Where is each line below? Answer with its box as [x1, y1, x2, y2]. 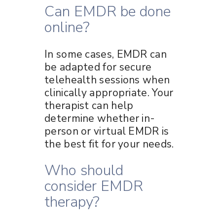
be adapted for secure [44, 60, 152, 74]
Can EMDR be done [44, 1, 171, 22]
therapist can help [44, 98, 134, 112]
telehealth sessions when [44, 73, 170, 87]
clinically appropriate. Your [44, 85, 174, 100]
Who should [44, 160, 123, 181]
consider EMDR [44, 176, 143, 196]
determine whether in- [44, 111, 155, 125]
